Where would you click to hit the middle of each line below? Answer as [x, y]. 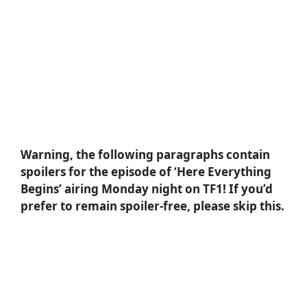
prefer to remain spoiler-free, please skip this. [152, 206]
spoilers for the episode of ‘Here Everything [146, 172]
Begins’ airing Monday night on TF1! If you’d [147, 189]
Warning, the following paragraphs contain [145, 155]
